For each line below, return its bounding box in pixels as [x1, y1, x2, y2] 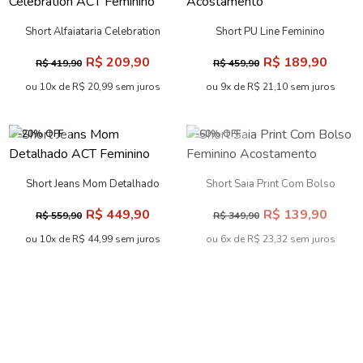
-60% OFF [194, 126, 241, 140]
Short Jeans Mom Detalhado [26, 176, 160, 191]
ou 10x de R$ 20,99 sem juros [25, 79, 160, 93]
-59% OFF [17, 279, 63, 293]
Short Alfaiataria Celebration [25, 23, 160, 39]
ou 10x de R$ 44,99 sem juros [25, 232, 160, 246]
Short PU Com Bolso [43, 328, 143, 344]
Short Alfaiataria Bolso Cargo [199, 328, 341, 344]
